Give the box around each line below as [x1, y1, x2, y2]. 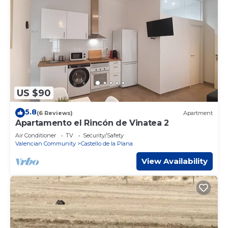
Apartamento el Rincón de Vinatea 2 [15, 118, 169, 128]
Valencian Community [15, 140, 76, 148]
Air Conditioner [15, 132, 56, 139]
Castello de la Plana [81, 140, 133, 148]
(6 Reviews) [37, 109, 73, 117]
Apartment [183, 109, 213, 117]
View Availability [141, 156, 208, 166]
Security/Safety [83, 132, 124, 139]
